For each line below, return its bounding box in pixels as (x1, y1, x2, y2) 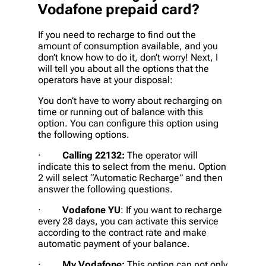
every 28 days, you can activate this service (38, 216, 218, 227)
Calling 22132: (62, 150, 125, 161)
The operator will (125, 150, 198, 161)
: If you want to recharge (121, 204, 222, 216)
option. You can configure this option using (38, 118, 218, 129)
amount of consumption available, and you (38, 40, 218, 52)
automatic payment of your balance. (38, 238, 190, 250)
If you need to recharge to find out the (38, 29, 196, 41)
